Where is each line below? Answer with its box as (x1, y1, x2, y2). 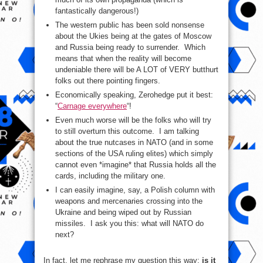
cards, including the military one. (55, 171, 166, 181)
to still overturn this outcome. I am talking (55, 127, 199, 136)
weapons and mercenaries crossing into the (55, 197, 203, 206)
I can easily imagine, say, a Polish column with (55, 186, 215, 195)
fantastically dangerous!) (55, 6, 139, 16)
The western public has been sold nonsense (55, 21, 204, 30)
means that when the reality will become (55, 54, 191, 63)
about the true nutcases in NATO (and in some (55, 138, 213, 147)
